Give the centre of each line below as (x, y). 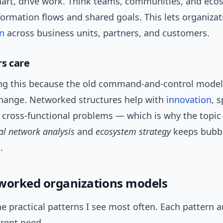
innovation (189, 100)
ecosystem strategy (133, 131)
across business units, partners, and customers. (107, 33)
